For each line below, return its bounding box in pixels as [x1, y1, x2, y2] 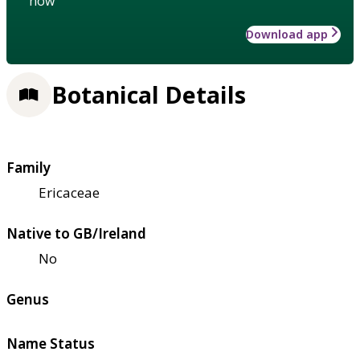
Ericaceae [39, 183, 100, 202]
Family [6, 158, 51, 178]
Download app [246, 27, 328, 42]
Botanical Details [51, 79, 246, 110]
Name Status [6, 334, 95, 354]
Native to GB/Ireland [6, 224, 146, 243]
